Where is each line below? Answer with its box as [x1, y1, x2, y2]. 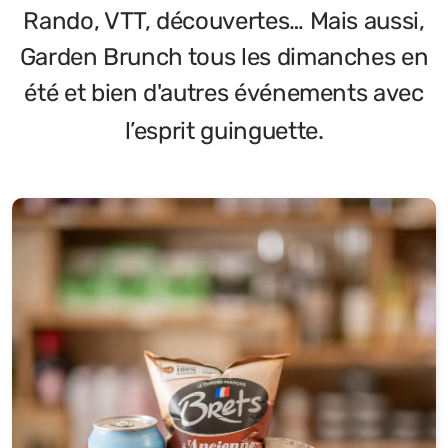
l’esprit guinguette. [124, 117, 324, 145]
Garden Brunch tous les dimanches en [19, 43, 429, 71]
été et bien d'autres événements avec [24, 79, 424, 107]
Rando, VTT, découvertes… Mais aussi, [23, 7, 425, 35]
